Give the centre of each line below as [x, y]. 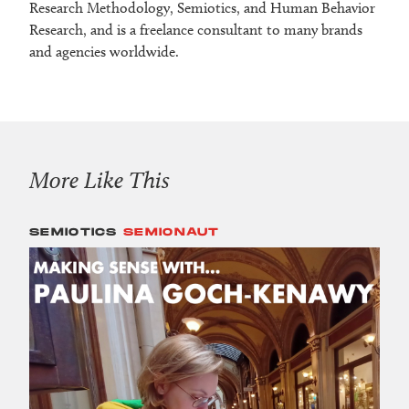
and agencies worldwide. [104, 52]
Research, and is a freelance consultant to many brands [196, 30]
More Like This [100, 180]
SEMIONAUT [172, 233]
